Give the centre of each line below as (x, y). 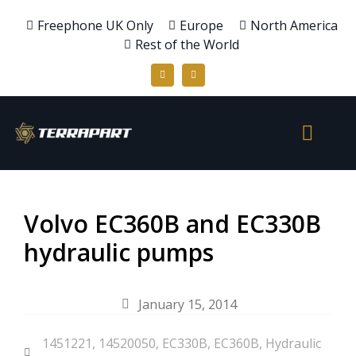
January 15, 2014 (188, 304)
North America (294, 25)
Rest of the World (188, 44)
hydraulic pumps (119, 252)
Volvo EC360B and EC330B (172, 223)
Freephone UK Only (95, 25)
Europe (202, 25)
